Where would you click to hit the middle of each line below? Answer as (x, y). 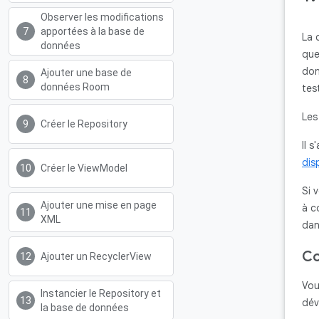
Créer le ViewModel (84, 168)
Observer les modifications (102, 17)
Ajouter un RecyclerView (96, 256)
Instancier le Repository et (101, 293)
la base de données (85, 308)
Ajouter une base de (86, 73)
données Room (75, 87)
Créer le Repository (84, 124)
